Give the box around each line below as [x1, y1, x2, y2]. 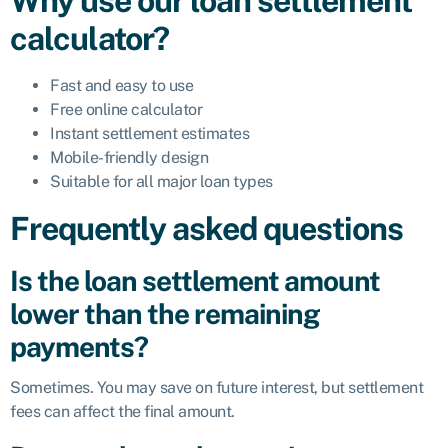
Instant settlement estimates [50, 124, 249, 144]
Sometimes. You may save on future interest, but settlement [10, 377, 423, 397]
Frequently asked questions [10, 210, 403, 248]
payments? [10, 330, 148, 364]
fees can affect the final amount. [10, 401, 235, 421]
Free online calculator [50, 100, 202, 120]
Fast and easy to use [50, 76, 193, 96]
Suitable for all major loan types [50, 172, 273, 192]
